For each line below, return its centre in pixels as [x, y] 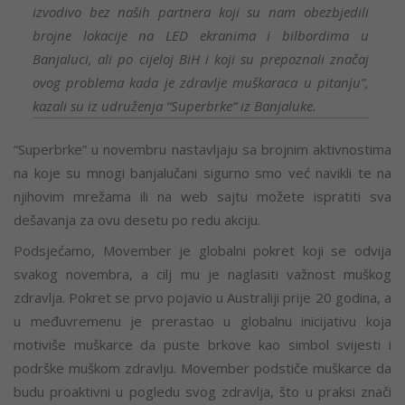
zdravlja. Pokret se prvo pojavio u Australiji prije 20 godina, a [202, 297]
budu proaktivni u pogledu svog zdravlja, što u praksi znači [202, 391]
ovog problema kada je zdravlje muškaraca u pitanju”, [200, 82]
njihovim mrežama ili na [93, 196]
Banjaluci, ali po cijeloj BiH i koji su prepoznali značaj [200, 58]
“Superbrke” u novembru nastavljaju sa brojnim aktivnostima [202, 149]
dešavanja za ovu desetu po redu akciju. [137, 219]
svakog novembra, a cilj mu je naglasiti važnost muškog [202, 273]
